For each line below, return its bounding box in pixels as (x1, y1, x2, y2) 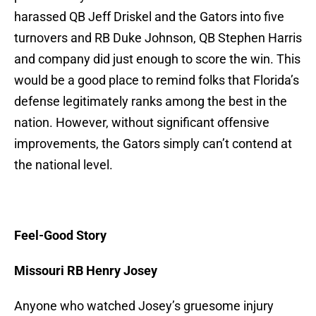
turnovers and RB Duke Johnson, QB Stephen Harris (14, 30, 302, 46)
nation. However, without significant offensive (14, 115, 269, 130)
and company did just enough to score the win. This (14, 51, 300, 67)
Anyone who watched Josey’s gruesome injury (14, 298, 274, 314)
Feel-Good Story (14, 228, 107, 243)
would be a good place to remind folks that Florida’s (14, 73, 299, 88)
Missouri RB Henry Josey (14, 263, 157, 279)
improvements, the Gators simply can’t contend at (14, 136, 292, 152)
